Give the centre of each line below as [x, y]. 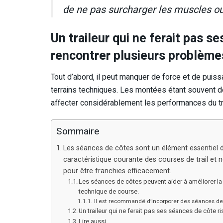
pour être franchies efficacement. [117, 171]
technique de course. [109, 192]
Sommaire [78, 132]
